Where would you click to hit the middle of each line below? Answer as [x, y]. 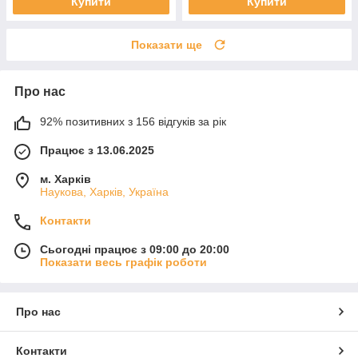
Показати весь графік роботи [123, 262]
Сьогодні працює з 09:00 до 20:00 [135, 249]
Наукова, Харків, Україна [104, 191]
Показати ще [167, 44]
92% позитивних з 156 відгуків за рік [133, 121]
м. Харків [66, 179]
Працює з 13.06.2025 [97, 150]
